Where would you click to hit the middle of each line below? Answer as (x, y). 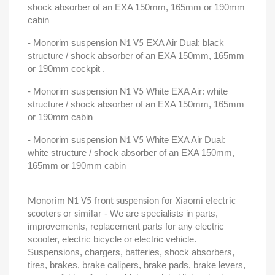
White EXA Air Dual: (186, 140)
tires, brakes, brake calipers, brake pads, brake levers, (137, 265)
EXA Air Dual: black (185, 43)
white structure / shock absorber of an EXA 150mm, (131, 153)
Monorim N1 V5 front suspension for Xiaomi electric (132, 201)
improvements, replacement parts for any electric (126, 226)
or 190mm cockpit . (66, 68)
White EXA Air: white (187, 91)
